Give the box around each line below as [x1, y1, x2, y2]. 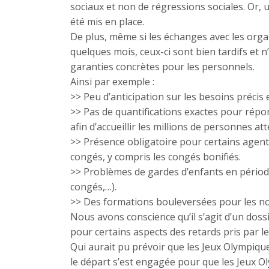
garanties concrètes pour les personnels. [70, 60, 255, 73]
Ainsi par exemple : [70, 75, 154, 88]
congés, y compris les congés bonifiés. [70, 150, 241, 163]
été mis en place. [70, 15, 144, 28]
